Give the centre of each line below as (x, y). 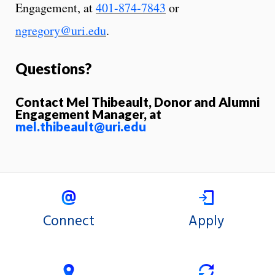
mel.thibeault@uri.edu (81, 126)
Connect (69, 221)
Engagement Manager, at (88, 114)
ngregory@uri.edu (61, 30)
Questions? (53, 68)
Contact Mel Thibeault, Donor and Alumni (137, 101)
